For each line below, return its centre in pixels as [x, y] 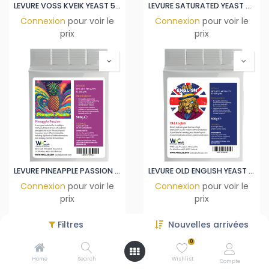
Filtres [71, 225]
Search [87, 259]
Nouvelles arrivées [208, 225]
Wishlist [182, 259]
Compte [230, 261]
